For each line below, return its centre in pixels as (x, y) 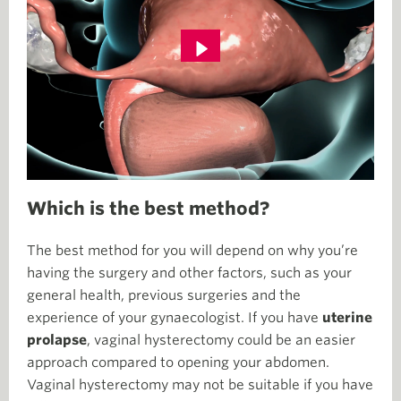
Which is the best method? (148, 209)
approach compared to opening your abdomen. (178, 363)
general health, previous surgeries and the (164, 295)
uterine (347, 318)
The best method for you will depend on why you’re (192, 251)
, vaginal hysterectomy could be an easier (221, 340)
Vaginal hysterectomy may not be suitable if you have (200, 385)
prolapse (57, 340)
